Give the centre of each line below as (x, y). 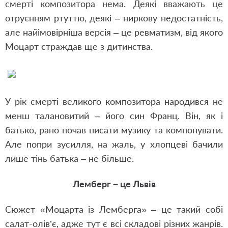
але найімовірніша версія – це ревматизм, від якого (114, 32)
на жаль (113, 144)
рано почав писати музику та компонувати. (130, 130)
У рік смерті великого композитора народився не (114, 101)
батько (20, 130)
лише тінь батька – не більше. (75, 158)
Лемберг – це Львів (114, 184)
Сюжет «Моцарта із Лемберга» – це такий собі (114, 209)
